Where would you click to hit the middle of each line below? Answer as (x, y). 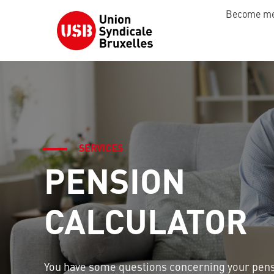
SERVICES (101, 149)
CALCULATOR (146, 225)
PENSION (115, 185)
